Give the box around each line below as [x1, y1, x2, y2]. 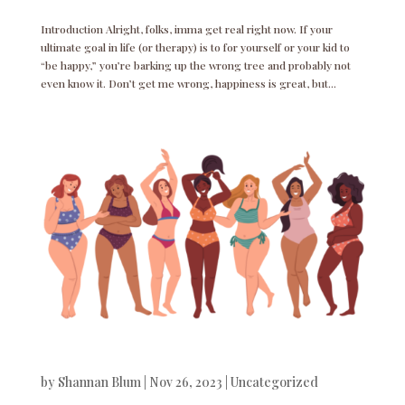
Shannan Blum [57, 372, 141, 391]
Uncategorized [230, 372, 318, 391]
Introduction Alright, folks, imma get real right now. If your [40, 21, 333, 36]
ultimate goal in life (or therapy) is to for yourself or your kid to [40, 39, 350, 54]
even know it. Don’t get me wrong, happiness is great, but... [40, 75, 336, 90]
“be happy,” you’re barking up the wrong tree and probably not [40, 57, 351, 72]
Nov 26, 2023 [148, 372, 222, 391]
